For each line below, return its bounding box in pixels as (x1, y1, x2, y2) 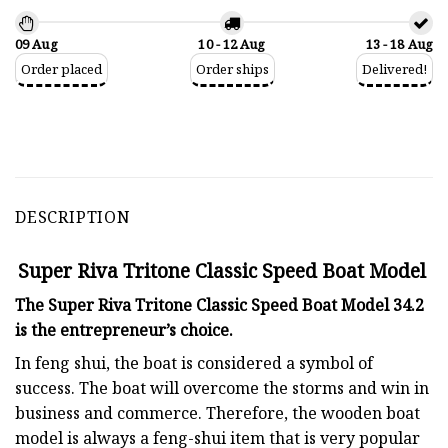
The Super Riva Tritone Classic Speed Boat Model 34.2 (15, 293, 424, 316)
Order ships (195, 59, 269, 78)
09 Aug (15, 34, 58, 53)
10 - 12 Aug (198, 34, 266, 53)
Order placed (21, 59, 102, 78)
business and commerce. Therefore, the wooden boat (15, 401, 420, 424)
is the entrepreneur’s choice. (15, 318, 233, 341)
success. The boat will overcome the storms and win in (15, 376, 429, 399)
